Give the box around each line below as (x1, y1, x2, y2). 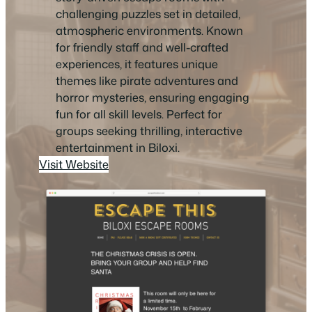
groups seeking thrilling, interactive (56, 123, 242, 139)
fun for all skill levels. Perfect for (56, 106, 222, 123)
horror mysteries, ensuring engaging (56, 89, 249, 106)
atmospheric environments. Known (56, 22, 243, 39)
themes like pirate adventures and (56, 72, 238, 89)
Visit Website (39, 156, 109, 173)
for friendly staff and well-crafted (56, 39, 228, 56)
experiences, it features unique (56, 56, 218, 72)
